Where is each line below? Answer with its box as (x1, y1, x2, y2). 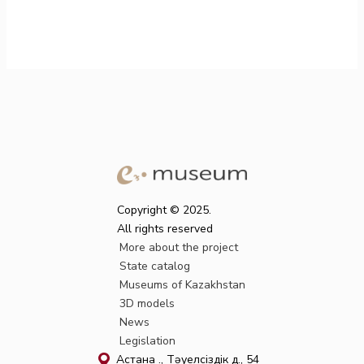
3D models (119, 296, 175, 311)
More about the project (119, 240, 238, 255)
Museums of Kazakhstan (119, 277, 245, 292)
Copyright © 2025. (117, 202, 211, 218)
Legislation (119, 333, 175, 349)
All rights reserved (117, 221, 213, 236)
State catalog (119, 258, 190, 274)
